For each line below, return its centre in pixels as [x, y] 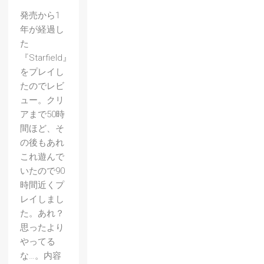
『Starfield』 [46, 58]
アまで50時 [42, 114]
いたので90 [42, 171]
